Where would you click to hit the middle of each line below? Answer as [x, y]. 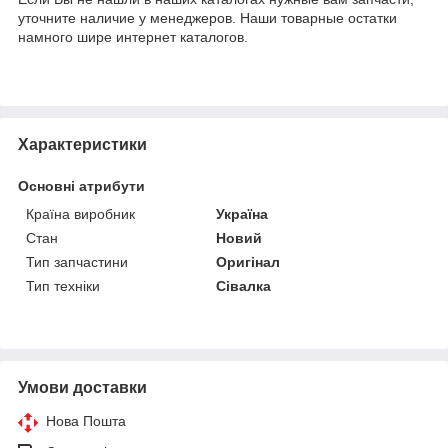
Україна [242, 213]
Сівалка [244, 285]
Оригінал [248, 261]
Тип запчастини [77, 261]
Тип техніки [63, 285]
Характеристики [82, 144]
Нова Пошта [86, 420]
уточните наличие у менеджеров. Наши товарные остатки [207, 17]
